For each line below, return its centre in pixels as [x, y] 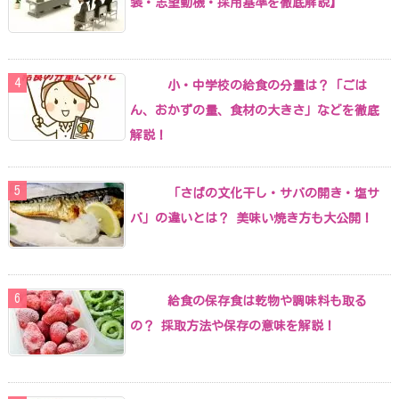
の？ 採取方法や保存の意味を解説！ [233, 326]
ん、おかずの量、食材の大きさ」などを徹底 [255, 110]
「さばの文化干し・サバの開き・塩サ [273, 193]
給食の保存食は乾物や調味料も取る [267, 301]
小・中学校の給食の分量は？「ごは [267, 85]
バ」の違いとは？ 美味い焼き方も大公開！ [252, 218]
